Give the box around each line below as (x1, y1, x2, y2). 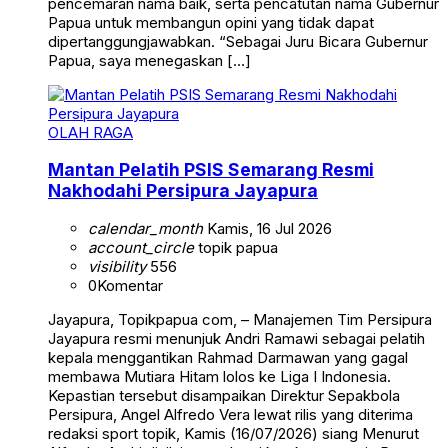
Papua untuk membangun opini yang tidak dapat (48, 12, 374, 32)
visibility (88, 256, 146, 276)
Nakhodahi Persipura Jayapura (48, 180, 318, 202)
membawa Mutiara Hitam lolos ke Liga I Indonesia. (48, 366, 391, 386)
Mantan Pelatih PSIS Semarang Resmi (48, 159, 374, 181)
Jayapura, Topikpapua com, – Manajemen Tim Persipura (48, 309, 432, 329)
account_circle (88, 237, 194, 257)
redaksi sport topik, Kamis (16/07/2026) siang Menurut (48, 423, 419, 443)
